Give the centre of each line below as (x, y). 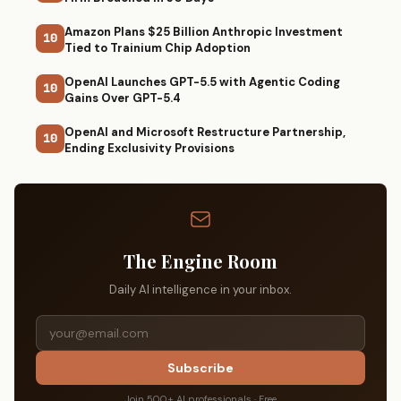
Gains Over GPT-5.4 (123, 98)
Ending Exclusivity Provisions (149, 148)
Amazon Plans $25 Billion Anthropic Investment (204, 31)
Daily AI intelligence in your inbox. (200, 289)
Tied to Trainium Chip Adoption (158, 47)
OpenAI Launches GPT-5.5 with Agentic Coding (202, 81)
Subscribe (200, 367)
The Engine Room (200, 260)
